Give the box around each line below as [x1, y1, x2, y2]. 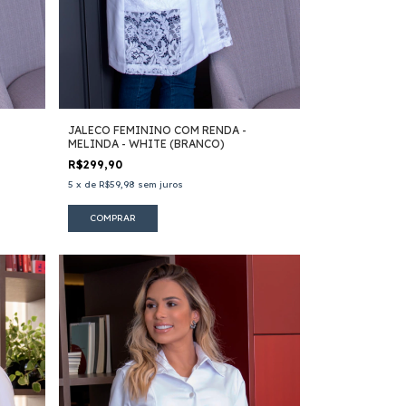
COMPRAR [89, 212, 136, 225]
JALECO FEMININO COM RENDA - [67, 123, 246, 138]
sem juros [137, 179, 183, 191]
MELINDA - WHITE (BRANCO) [67, 137, 225, 151]
